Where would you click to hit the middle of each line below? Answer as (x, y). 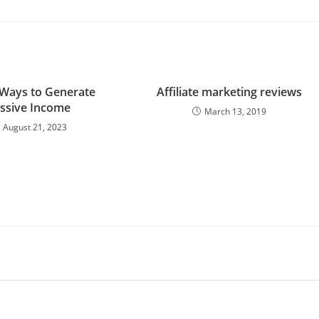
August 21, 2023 (35, 127)
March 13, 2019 (236, 111)
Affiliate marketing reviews (230, 92)
